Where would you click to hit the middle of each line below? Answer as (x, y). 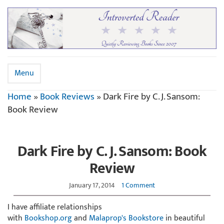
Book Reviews (67, 96)
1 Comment (138, 185)
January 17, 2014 (92, 185)
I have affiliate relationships (55, 207)
